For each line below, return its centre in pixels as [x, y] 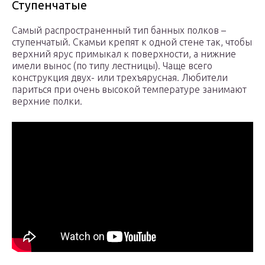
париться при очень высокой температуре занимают [129, 90]
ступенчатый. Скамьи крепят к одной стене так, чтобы [132, 42]
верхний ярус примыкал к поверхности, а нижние [124, 54]
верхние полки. [47, 101]
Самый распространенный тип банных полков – [119, 30]
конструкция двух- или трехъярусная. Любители [120, 78]
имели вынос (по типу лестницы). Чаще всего [112, 66]
